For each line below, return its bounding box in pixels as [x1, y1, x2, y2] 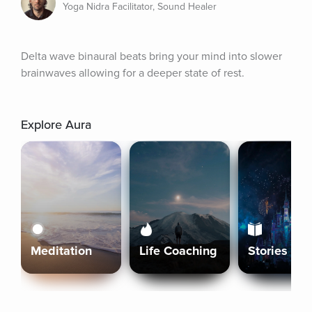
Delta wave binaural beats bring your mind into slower [21, 49, 282, 63]
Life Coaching [139, 243, 217, 258]
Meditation [31, 243, 92, 258]
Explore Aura [21, 117, 91, 132]
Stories [248, 243, 288, 258]
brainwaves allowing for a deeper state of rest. [21, 66, 244, 80]
